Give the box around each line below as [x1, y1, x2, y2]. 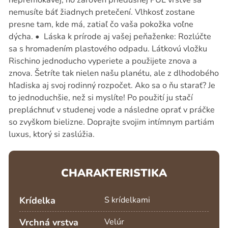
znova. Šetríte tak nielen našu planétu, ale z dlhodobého [8, 67, 219, 79]
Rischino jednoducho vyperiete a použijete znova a [8, 55, 197, 67]
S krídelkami [104, 194, 151, 206]
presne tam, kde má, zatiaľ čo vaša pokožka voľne [8, 18, 193, 31]
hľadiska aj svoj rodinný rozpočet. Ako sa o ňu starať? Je [8, 79, 215, 92]
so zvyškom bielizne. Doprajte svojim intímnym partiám [8, 116, 214, 128]
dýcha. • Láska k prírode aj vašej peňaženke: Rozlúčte [8, 31, 211, 43]
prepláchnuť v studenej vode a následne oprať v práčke [8, 104, 215, 116]
